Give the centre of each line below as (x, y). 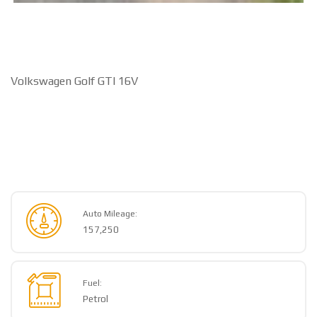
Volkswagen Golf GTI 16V (74, 81)
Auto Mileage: (110, 213)
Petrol (96, 299)
